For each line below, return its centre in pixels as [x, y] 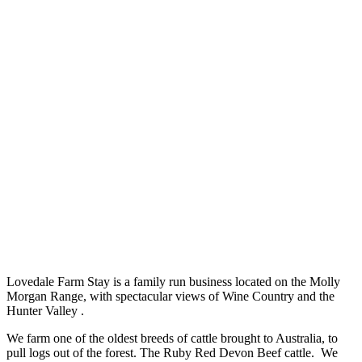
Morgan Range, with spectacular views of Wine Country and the [170, 297]
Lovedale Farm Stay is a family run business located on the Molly [173, 282]
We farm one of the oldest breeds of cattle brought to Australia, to [172, 339]
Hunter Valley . [45, 311]
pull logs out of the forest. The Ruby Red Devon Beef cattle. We [172, 353]
